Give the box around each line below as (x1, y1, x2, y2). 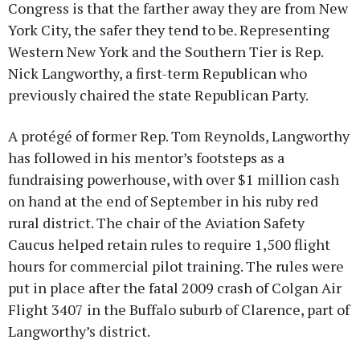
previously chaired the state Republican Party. (8, 84, 309, 104)
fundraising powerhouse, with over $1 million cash (8, 169, 339, 189)
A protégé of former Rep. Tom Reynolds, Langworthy (8, 125, 350, 145)
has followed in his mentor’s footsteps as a (8, 147, 284, 167)
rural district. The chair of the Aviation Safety (8, 212, 305, 232)
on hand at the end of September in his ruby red (8, 190, 318, 211)
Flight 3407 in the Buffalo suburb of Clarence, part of (8, 299, 350, 319)
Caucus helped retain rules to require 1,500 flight (8, 234, 330, 254)
